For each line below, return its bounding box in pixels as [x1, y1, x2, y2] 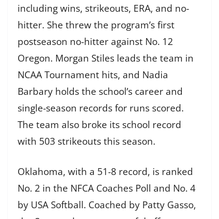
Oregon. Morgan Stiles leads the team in [18, 51, 194, 65]
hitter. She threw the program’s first [18, 18, 175, 31]
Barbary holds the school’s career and [18, 85, 183, 98]
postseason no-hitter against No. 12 [18, 35, 173, 48]
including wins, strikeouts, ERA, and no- [18, 1, 189, 15]
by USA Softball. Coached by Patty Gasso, [18, 198, 196, 212]
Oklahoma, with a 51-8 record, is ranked [18, 165, 193, 178]
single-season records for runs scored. [18, 101, 184, 114]
